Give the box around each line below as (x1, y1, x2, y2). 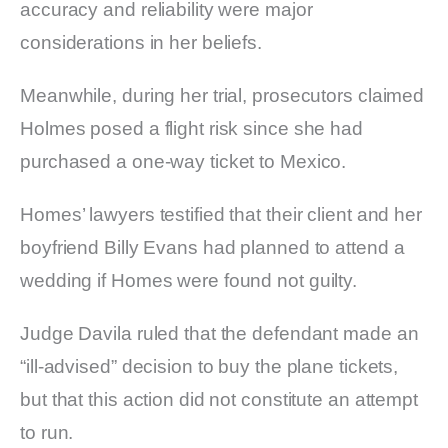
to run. (20, 422, 74, 444)
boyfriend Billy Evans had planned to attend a (20, 237, 405, 259)
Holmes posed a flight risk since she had (20, 118, 363, 140)
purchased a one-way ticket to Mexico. (20, 151, 347, 173)
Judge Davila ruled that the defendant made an (20, 323, 419, 345)
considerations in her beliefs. (20, 32, 262, 54)
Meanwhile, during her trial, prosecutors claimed (20, 85, 425, 107)
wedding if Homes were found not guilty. (20, 270, 358, 292)
